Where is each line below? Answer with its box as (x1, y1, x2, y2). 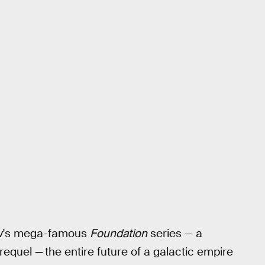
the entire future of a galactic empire (45, 244, 233, 259)
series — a (147, 225, 202, 241)
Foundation (90, 225, 147, 241)
